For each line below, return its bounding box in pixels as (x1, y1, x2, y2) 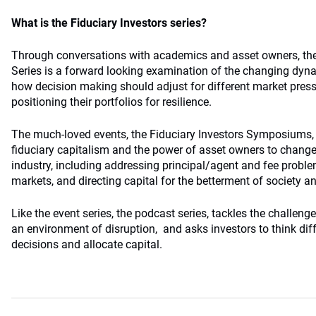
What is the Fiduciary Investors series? (11, 16, 207, 30)
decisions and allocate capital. (11, 238, 162, 251)
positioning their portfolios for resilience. (11, 95, 212, 109)
